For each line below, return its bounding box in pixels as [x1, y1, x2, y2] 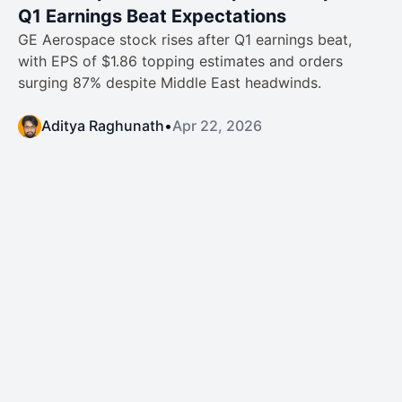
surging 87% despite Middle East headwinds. [18, 74, 321, 92]
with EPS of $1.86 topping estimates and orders [18, 52, 343, 70]
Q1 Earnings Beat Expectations [18, 5, 286, 27]
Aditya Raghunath [41, 117, 164, 135]
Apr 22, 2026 [172, 117, 262, 135]
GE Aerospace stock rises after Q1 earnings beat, [18, 31, 352, 48]
